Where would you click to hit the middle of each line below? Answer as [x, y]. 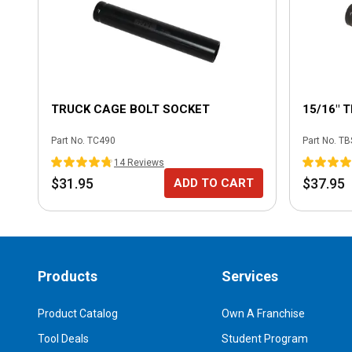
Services [250, 276]
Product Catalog [78, 313]
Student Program [265, 339]
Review [142, 163]
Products [68, 276]
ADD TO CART [214, 183]
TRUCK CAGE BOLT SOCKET [130, 109]
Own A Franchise [263, 313]
